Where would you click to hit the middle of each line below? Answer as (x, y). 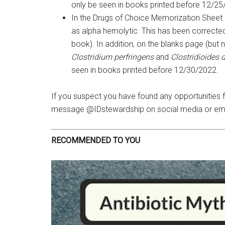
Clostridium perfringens (113, 57)
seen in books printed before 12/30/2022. (145, 70)
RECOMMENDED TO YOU (96, 141)
